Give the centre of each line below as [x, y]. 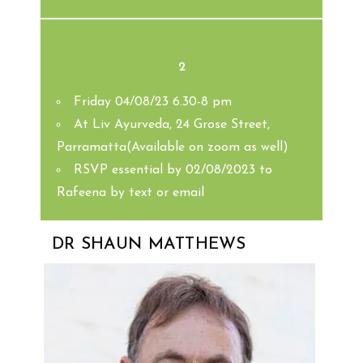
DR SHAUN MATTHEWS [149, 244]
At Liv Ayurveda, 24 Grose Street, [172, 124]
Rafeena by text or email [130, 192]
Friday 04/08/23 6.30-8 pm [153, 102]
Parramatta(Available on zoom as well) [173, 147]
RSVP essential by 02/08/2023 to [173, 170]
